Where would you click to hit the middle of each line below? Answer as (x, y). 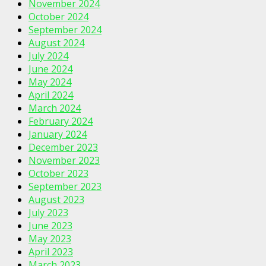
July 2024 (48, 56)
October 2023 (58, 174)
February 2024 (61, 121)
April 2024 (51, 95)
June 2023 (50, 226)
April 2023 (51, 252)
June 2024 (50, 69)
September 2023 (65, 187)
